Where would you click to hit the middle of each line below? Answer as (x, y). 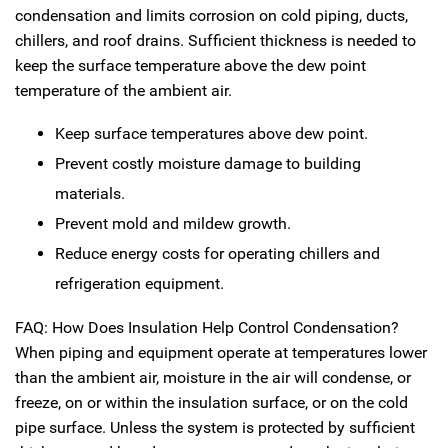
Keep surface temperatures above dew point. (211, 133)
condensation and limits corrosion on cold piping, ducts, (211, 15)
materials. (90, 193)
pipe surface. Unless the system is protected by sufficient (215, 427)
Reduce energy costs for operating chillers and (217, 253)
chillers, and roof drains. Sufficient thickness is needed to (215, 40)
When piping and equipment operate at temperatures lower (221, 352)
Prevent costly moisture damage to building (208, 163)
